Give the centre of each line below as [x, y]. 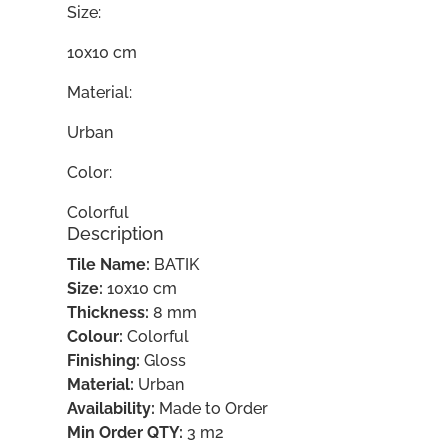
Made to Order [212, 408]
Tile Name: [109, 264]
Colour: [95, 336]
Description [116, 233]
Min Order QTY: [125, 432]
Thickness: [108, 312]
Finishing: [104, 360]
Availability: [111, 408]
